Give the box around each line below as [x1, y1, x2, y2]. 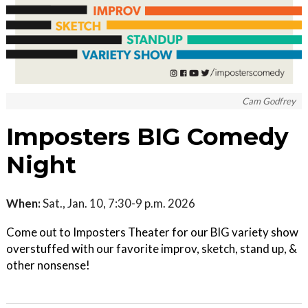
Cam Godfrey [242, 95, 296, 107]
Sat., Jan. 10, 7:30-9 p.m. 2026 [41, 195, 195, 210]
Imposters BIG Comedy [6, 122, 289, 151]
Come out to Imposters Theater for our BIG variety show [6, 224, 298, 239]
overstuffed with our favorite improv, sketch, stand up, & [6, 241, 297, 256]
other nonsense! [6, 257, 90, 272]
